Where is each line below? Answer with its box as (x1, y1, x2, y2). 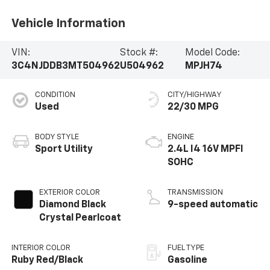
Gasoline (168, 256, 207, 266)
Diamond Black (39, 200, 106, 210)
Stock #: (119, 48, 158, 58)
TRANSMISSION (168, 189, 223, 197)
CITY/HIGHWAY (168, 91, 222, 99)
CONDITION (34, 91, 75, 99)
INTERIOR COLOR (11, 244, 71, 253)
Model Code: (185, 48, 240, 58)
